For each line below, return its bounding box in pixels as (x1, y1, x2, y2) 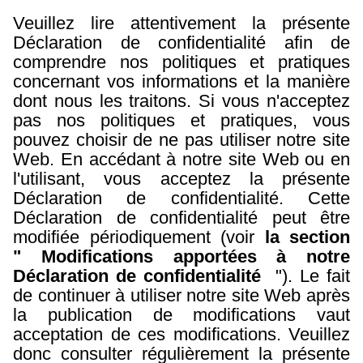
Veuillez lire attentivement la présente (13, 13, 350, 33)
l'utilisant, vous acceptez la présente (13, 169, 350, 189)
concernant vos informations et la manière (13, 71, 350, 92)
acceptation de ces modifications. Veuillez (13, 324, 350, 344)
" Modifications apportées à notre (13, 246, 350, 267)
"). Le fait (268, 266, 350, 286)
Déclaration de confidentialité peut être (13, 207, 350, 228)
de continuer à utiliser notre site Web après (13, 285, 350, 305)
